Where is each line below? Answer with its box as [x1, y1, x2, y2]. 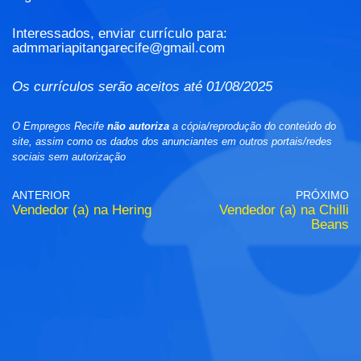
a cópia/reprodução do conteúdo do [169, 120, 336, 133]
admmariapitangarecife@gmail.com [12, 40, 225, 56]
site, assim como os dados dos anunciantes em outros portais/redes [12, 135, 332, 148]
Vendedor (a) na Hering [12, 202, 151, 218]
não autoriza [107, 120, 169, 133]
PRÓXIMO [296, 189, 349, 202]
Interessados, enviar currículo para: [12, 26, 227, 42]
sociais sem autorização [12, 151, 126, 164]
